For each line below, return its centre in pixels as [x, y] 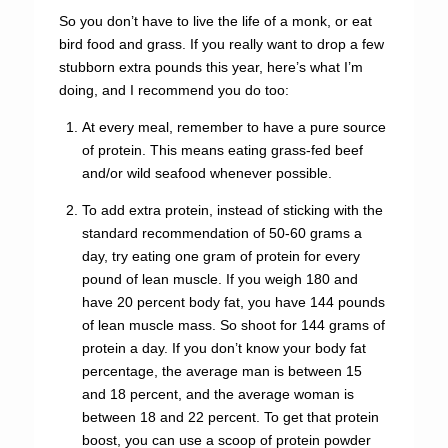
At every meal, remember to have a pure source [233, 127]
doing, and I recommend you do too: [173, 90]
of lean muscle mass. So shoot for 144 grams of [233, 325]
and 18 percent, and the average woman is [217, 394]
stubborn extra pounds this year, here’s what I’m [210, 67]
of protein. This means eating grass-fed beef [222, 150]
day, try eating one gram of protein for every [220, 256]
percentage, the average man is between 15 [221, 371]
